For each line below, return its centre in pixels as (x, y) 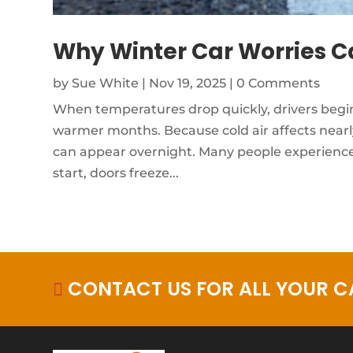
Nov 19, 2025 (188, 83)
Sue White (106, 83)
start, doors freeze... (116, 173)
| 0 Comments (273, 83)
